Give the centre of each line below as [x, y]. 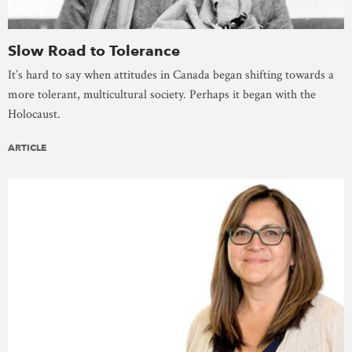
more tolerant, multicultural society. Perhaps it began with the [162, 95]
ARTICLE [27, 148]
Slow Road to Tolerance [94, 51]
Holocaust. [34, 115]
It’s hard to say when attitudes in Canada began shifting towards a [171, 75]
